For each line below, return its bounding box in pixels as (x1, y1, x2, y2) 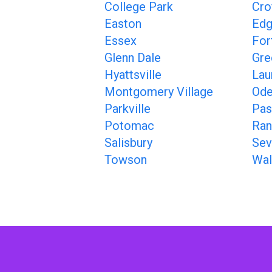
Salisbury (104, 135, 152, 150)
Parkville (104, 101, 151, 116)
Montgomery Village (104, 84, 213, 99)
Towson (104, 152, 147, 167)
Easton (104, 16, 141, 31)
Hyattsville (104, 67, 161, 82)
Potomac (104, 118, 154, 133)
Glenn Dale (104, 50, 161, 65)
